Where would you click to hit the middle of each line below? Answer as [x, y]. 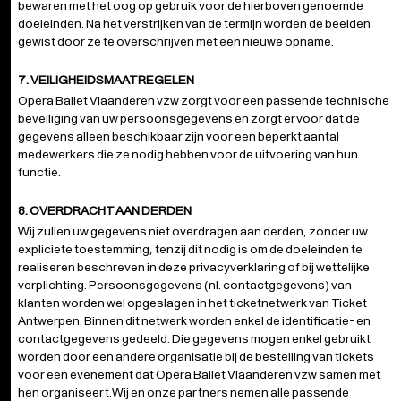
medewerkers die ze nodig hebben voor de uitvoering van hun [188, 154]
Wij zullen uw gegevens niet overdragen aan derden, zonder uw [193, 231]
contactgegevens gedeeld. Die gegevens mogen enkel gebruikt [194, 338]
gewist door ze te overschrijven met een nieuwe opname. [176, 41]
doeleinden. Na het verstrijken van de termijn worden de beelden [194, 23]
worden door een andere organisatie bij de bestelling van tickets [196, 356]
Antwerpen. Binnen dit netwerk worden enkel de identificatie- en [194, 320]
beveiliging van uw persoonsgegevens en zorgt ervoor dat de [189, 118]
